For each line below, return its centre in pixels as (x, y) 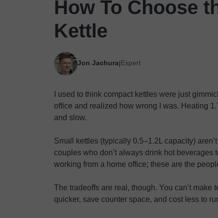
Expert (131, 63)
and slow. (70, 118)
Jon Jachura (98, 63)
